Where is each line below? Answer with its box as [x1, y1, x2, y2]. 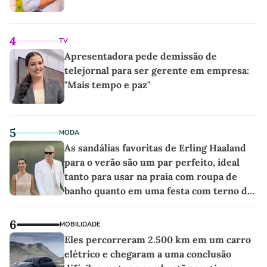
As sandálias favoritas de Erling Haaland [64, 142, 246, 154]
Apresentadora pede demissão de [64, 50, 217, 63]
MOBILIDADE [60, 220, 100, 229]
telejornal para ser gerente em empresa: [64, 64, 249, 77]
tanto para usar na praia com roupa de [64, 170, 237, 183]
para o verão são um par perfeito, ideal [64, 156, 240, 169]
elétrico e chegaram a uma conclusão [64, 248, 231, 260]
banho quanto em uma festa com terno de [64, 185, 253, 197]
